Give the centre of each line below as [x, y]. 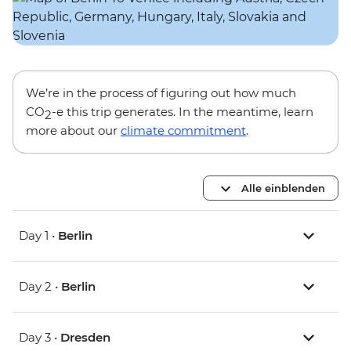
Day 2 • [40, 287]
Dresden [85, 338]
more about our [73, 131]
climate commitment [183, 131]
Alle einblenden [283, 188]
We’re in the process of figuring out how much [161, 93]
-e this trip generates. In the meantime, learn [183, 112]
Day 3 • [40, 338]
